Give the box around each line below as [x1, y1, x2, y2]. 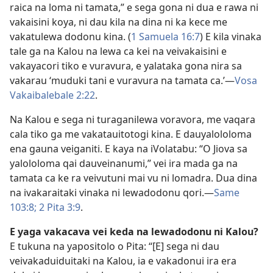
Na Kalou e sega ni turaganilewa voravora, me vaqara [10, 112, 255, 126]
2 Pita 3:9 [37, 200, 80, 214]
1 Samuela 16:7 [131, 29, 200, 43]
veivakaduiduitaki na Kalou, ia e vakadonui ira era [10, 253, 236, 268]
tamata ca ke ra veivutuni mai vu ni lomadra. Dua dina [10, 171, 257, 185]
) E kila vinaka [200, 29, 261, 43]
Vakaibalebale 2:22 [10, 88, 95, 102]
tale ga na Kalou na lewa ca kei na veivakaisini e [10, 44, 227, 58]
